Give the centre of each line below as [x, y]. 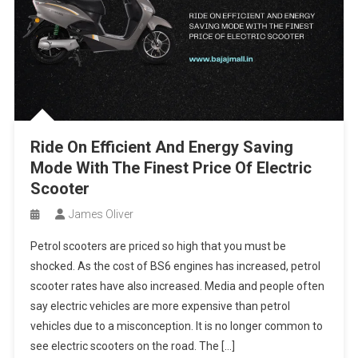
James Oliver [101, 214]
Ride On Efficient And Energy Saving [161, 147]
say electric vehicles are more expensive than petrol [160, 306]
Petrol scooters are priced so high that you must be [158, 246]
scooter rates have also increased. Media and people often [177, 286]
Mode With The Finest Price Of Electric [171, 167]
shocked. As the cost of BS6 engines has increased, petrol [175, 266]
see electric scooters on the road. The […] [132, 346]
